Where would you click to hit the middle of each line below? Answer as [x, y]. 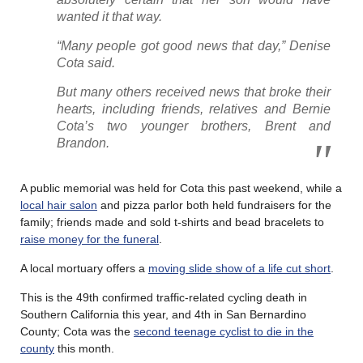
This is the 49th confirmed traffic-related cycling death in [164, 297]
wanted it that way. [109, 16]
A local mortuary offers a [84, 268]
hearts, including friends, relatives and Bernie [194, 109]
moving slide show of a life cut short [239, 268]
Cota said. [86, 62]
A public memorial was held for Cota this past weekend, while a [181, 188]
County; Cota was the [77, 331]
